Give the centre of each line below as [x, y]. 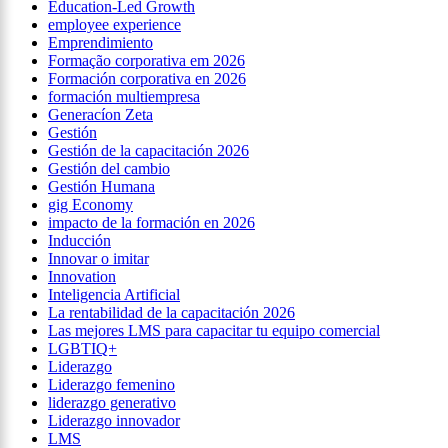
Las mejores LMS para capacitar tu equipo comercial [214, 331]
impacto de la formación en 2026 [151, 223]
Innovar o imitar [98, 259]
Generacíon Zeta [100, 115]
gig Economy [90, 205]
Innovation [82, 277]
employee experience [114, 25]
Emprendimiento [100, 43]
